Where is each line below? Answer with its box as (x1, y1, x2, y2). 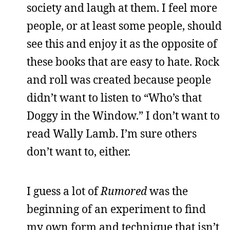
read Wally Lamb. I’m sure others (27, 126, 197, 141)
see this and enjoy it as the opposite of (27, 36, 217, 51)
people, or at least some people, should (27, 18, 222, 33)
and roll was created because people (27, 72, 211, 87)
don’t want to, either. (27, 144, 130, 159)
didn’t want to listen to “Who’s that (27, 90, 202, 105)
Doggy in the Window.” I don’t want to (27, 108, 220, 123)
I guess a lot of (27, 184, 101, 198)
